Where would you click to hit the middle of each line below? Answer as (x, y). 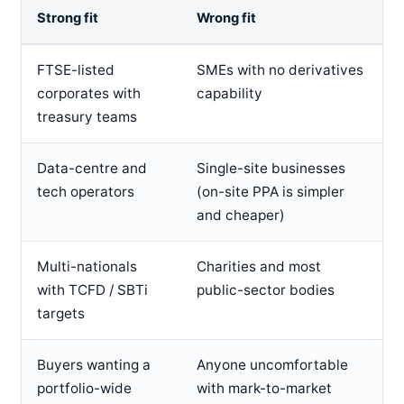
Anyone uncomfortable (272, 365)
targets (60, 314)
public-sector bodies (265, 290)
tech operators (85, 192)
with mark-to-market (264, 389)
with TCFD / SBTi (92, 290)
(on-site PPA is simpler (270, 192)
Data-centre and (92, 169)
